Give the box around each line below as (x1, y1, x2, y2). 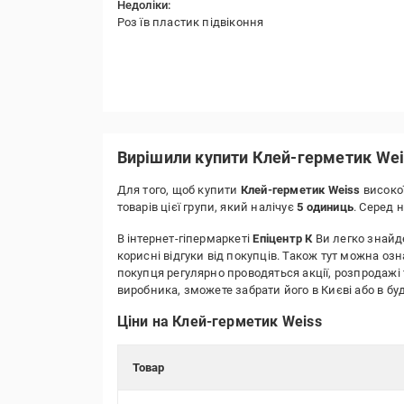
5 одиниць (297, 200, 353, 214)
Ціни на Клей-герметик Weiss (116, 313, 322, 330)
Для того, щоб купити (116, 183, 241, 197)
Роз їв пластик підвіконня (116, 15, 264, 29)
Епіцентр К (252, 232, 313, 245)
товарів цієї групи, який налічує (116, 200, 298, 214)
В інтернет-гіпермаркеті (116, 232, 253, 245)
